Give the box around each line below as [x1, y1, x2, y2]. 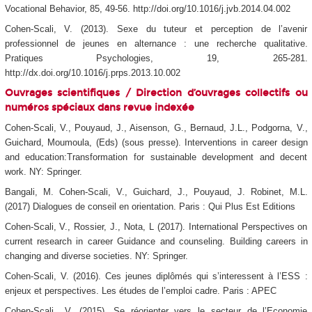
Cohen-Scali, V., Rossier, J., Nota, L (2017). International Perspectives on [4, 221, 308, 233]
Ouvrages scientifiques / [4, 87, 136, 100]
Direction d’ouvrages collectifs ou [136, 87, 308, 100]
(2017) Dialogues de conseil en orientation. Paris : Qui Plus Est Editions [4, 201, 295, 212]
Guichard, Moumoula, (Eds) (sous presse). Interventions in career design [4, 137, 308, 148]
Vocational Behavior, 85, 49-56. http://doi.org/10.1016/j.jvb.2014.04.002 [4, 3, 290, 15]
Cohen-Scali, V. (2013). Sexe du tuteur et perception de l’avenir [4, 24, 308, 35]
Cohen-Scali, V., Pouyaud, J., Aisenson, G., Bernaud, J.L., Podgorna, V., [4, 123, 308, 134]
